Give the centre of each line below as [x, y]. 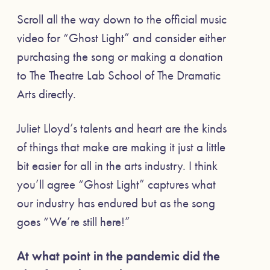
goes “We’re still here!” [74, 222]
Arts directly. [46, 93]
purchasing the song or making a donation [120, 56]
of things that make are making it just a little [121, 147]
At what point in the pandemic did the [118, 256]
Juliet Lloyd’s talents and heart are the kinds [122, 128]
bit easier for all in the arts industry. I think [117, 166]
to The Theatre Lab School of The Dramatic [119, 75]
